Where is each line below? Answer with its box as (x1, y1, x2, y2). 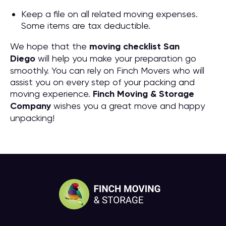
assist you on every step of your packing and (10, 77, 195, 87)
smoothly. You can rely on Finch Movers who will (10, 65, 204, 76)
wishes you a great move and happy (51, 100, 205, 111)
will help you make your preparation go (35, 53, 196, 64)
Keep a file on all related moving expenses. (21, 9, 198, 19)
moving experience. (10, 88, 93, 99)
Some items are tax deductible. (21, 20, 150, 31)
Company (10, 100, 51, 111)
